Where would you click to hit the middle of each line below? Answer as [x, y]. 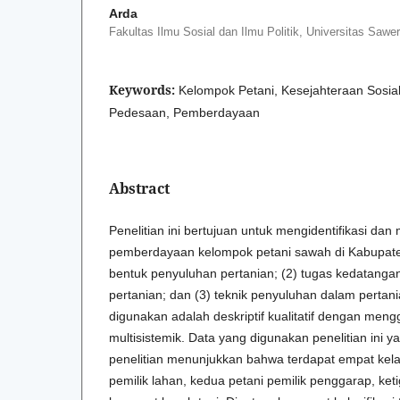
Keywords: [144, 89]
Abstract [139, 188]
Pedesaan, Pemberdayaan [184, 112]
